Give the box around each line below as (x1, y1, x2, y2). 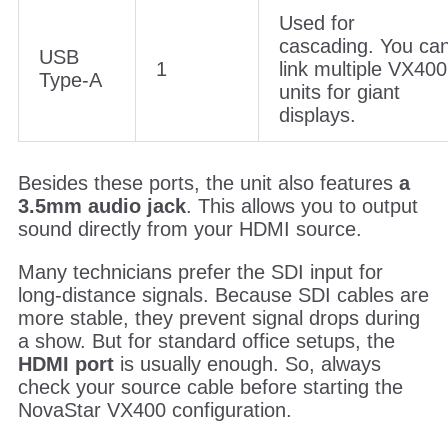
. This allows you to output (185, 194, 418, 217)
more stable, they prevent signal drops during (17, 306, 420, 329)
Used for (278, 11, 355, 34)
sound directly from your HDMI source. (17, 217, 362, 240)
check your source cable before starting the (17, 375, 403, 398)
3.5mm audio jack (17, 194, 186, 217)
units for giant (278, 80, 400, 103)
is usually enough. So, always (113, 352, 381, 375)
